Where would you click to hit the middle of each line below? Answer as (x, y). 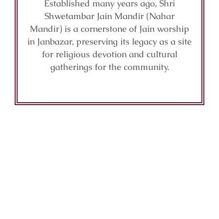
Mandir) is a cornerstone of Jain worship (109, 29)
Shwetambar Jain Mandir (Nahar (109, 16)
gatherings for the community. (109, 67)
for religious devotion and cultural (109, 54)
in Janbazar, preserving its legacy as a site (109, 41)
